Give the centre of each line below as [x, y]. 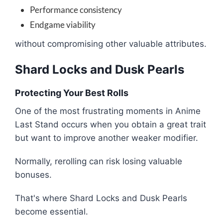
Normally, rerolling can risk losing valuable [99, 162]
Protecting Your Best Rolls [72, 93]
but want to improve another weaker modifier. [107, 138]
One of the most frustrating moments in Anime [108, 111]
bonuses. [33, 175]
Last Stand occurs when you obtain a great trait [111, 125]
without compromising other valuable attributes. [111, 44]
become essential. [52, 212]
